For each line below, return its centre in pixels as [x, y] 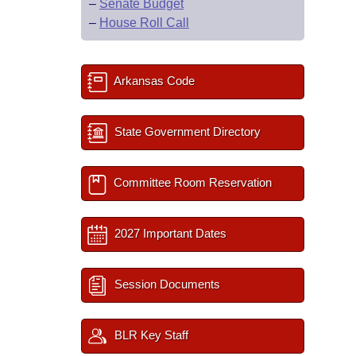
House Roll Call [144, 23]
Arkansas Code [153, 81]
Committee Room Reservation [191, 182]
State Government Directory [186, 132]
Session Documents [166, 284]
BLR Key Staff [150, 335]
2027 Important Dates [169, 233]
